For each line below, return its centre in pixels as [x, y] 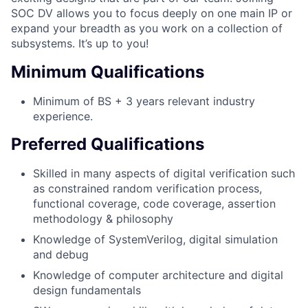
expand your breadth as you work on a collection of [147, 28]
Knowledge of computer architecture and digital [158, 275]
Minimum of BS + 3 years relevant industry [144, 101]
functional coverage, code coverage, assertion [154, 204]
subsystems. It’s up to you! [80, 43]
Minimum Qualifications [108, 71]
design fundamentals [87, 290]
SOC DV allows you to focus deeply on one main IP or [152, 13]
